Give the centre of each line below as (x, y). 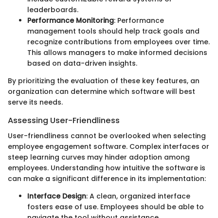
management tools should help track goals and (113, 31)
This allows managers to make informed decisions (117, 52)
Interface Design (57, 196)
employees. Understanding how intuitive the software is (107, 168)
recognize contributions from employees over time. (118, 42)
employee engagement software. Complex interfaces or (109, 147)
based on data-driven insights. (82, 63)
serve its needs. (35, 102)
